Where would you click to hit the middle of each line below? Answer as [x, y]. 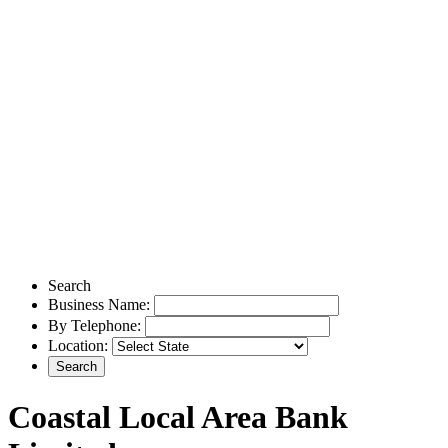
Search [71, 286]
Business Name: [101, 305]
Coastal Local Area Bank [178, 416]
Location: [80, 346]
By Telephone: [96, 326]
